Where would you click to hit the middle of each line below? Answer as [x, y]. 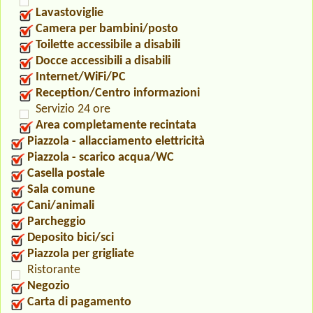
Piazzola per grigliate [81, 254]
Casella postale [66, 174]
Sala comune [61, 190]
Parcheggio [57, 222]
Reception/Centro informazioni [118, 94]
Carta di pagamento [79, 303]
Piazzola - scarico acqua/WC [101, 158]
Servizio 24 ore [73, 110]
